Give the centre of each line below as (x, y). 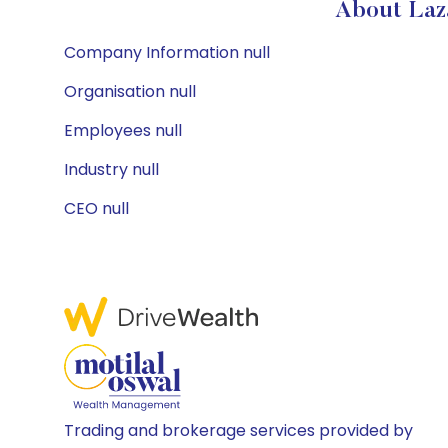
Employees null (123, 130)
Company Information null (167, 52)
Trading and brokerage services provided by (238, 430)
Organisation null (130, 91)
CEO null (96, 208)
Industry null (111, 169)
